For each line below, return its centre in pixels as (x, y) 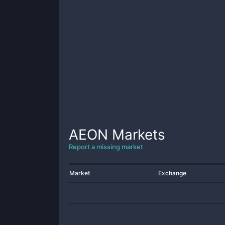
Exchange (172, 173)
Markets (137, 135)
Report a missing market (106, 147)
